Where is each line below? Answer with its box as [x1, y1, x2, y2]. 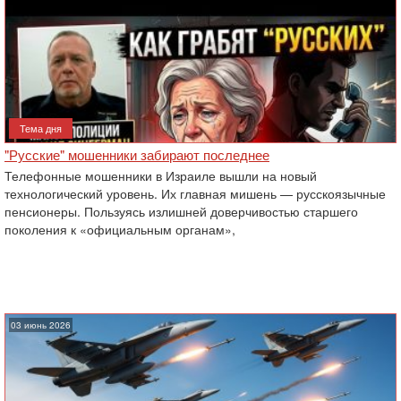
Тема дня [20, 121, 62, 135]
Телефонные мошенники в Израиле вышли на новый [4, 166, 317, 184]
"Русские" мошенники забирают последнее [4, 145, 269, 164]
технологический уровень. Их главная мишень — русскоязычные [4, 184, 386, 202]
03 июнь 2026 [11, 319, 71, 331]
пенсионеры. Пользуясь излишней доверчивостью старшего [4, 202, 358, 220]
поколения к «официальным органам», [4, 220, 235, 238]
